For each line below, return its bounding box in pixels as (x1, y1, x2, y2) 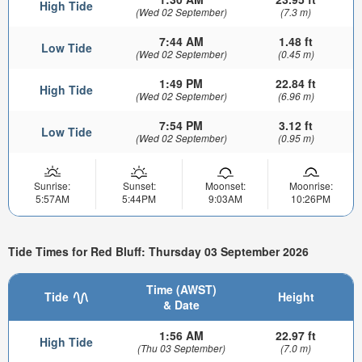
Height (277, 288, 314, 305)
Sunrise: (34, 179, 70, 193)
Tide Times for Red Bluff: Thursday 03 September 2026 (8, 243, 309, 260)
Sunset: (122, 179, 156, 193)
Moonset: (204, 179, 246, 193)
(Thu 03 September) (137, 340, 225, 355)
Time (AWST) (145, 280, 217, 297)
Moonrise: (288, 179, 333, 193)
